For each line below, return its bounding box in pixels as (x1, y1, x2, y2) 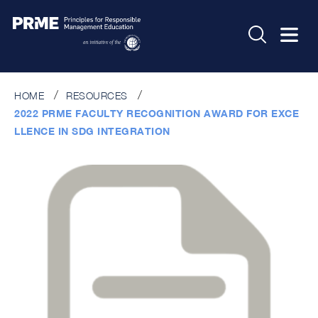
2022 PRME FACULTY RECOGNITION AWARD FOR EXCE (14, 106, 299, 119)
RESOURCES (66, 89, 128, 102)
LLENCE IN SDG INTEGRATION (14, 124, 170, 137)
